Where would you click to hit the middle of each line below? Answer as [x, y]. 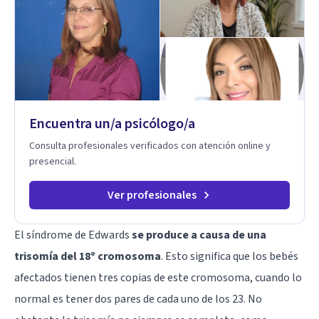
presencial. [53, 161]
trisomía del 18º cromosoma [88, 256]
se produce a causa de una [199, 235]
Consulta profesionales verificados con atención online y [150, 146]
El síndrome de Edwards [73, 235]
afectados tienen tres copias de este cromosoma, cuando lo [158, 277]
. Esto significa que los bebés [230, 256]
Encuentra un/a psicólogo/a [112, 124]
